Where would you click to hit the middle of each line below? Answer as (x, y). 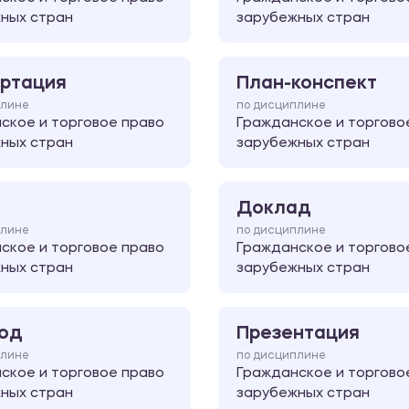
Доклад (274, 209)
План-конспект (307, 84)
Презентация (298, 334)
